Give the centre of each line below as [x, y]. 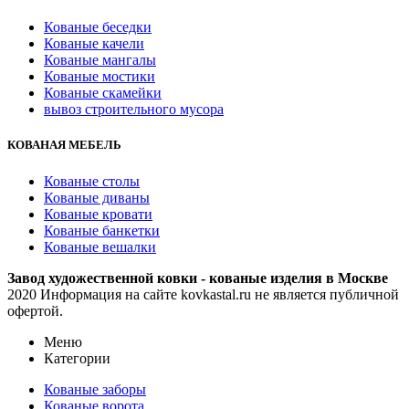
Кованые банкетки [102, 230]
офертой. [35, 310]
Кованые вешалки [100, 246]
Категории [77, 358]
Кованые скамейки [103, 93]
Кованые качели [94, 44]
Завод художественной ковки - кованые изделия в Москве [198, 278]
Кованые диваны [97, 197]
